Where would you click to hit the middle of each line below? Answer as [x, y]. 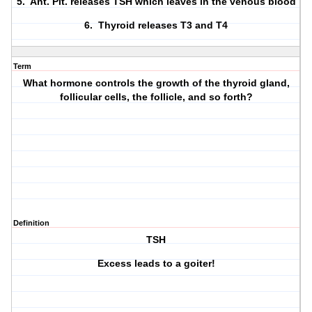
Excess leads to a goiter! [156, 264]
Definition [31, 223]
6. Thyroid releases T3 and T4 [156, 25]
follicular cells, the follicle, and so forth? [156, 97]
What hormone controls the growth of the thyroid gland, [156, 83]
